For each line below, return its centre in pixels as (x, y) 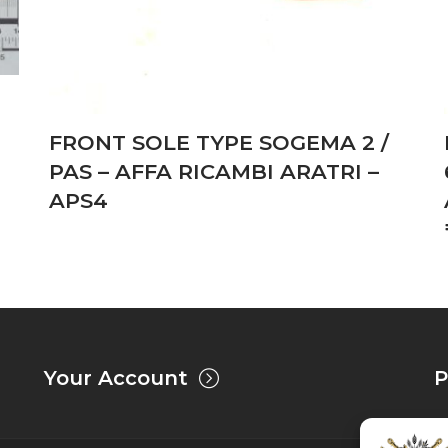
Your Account (116, 378)
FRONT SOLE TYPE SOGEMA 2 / (219, 143)
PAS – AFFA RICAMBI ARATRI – (214, 172)
